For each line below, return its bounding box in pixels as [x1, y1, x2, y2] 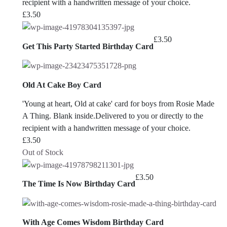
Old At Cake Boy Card [22, 80, 101, 89]
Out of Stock [22, 147, 63, 157]
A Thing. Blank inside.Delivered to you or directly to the [22, 111, 203, 120]
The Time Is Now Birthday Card [22, 179, 135, 188]
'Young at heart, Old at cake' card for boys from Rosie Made [22, 99, 214, 108]
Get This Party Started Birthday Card [22, 42, 154, 51]
